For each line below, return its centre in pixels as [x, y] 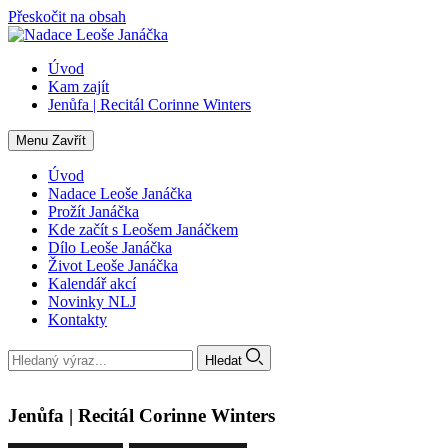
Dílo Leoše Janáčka [110, 247]
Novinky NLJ [92, 301]
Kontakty [77, 319]
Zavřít [69, 140]
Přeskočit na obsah [67, 16]
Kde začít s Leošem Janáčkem [143, 229]
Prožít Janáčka [93, 211]
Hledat [223, 360]
